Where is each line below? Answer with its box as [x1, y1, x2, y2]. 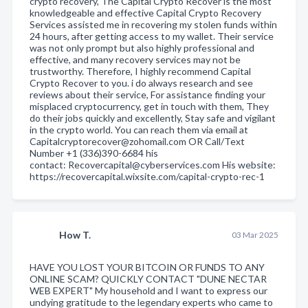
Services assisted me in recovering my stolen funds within [30, 18, 277, 30]
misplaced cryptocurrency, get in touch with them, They [30, 100, 269, 112]
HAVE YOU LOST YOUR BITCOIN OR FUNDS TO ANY [30, 261, 265, 273]
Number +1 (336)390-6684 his [30, 146, 158, 159]
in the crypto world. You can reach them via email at [30, 123, 248, 135]
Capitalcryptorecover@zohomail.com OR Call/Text [30, 135, 245, 147]
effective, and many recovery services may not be [30, 53, 241, 65]
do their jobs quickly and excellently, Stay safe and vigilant [30, 111, 276, 124]
